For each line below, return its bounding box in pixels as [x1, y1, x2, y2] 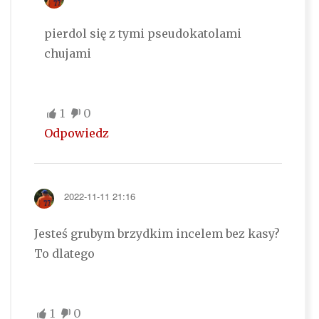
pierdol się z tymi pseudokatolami [43, 26, 241, 41]
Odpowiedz [43, 126, 109, 141]
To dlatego [33, 246, 95, 261]
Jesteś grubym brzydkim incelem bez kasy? [33, 226, 280, 241]
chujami [43, 46, 91, 61]
